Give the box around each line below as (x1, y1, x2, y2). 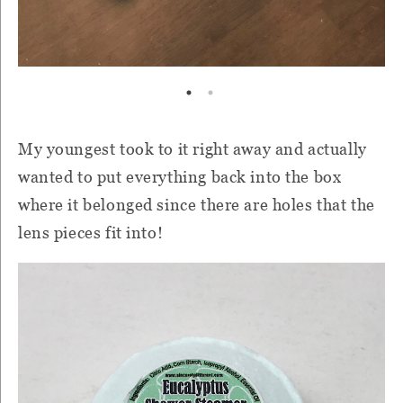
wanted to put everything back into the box (18, 166, 342, 186)
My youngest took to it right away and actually (18, 139, 367, 158)
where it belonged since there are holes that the (18, 194, 375, 214)
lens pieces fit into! (18, 222, 164, 242)
